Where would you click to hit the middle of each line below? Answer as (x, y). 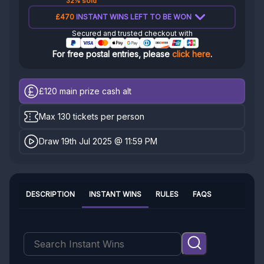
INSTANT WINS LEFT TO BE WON (133, 17)
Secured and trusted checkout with (132, 34)
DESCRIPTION (50, 194)
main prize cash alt (95, 91)
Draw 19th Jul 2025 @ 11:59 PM (98, 141)
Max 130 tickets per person (92, 116)
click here (191, 54)
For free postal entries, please (112, 54)
